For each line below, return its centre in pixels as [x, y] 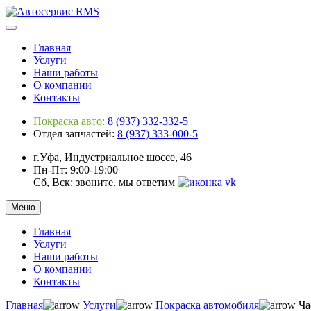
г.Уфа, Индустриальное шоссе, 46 [112, 157]
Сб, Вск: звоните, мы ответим [104, 182]
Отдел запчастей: [75, 134]
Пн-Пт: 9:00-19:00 [76, 170]
